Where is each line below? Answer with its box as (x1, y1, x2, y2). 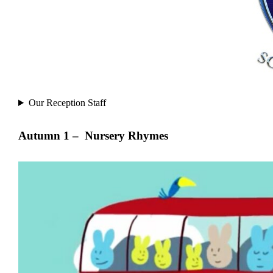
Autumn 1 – (18, 129, 82, 142)
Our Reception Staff (28, 97, 106, 108)
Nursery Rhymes (85, 129, 168, 142)
